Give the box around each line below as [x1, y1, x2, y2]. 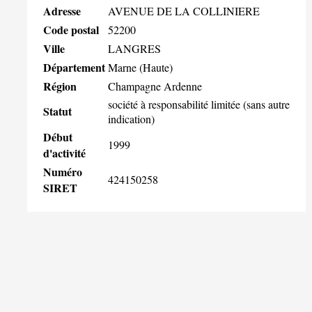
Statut [43, 102, 72, 119]
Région [43, 77, 77, 94]
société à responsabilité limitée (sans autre [108, 96, 290, 111]
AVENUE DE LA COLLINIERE [108, 3, 260, 18]
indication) [108, 111, 155, 126]
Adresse [43, 2, 81, 19]
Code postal [43, 21, 99, 38]
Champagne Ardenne [108, 78, 202, 93]
